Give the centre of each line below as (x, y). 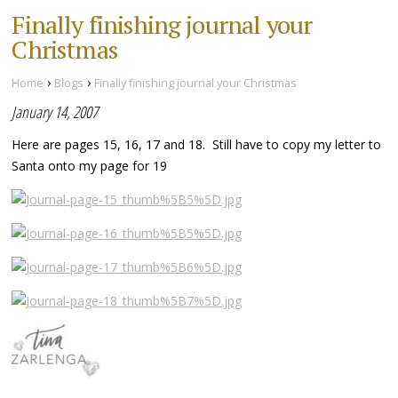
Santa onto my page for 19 (90, 166)
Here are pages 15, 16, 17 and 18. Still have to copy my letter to (197, 145)
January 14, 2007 (55, 112)
